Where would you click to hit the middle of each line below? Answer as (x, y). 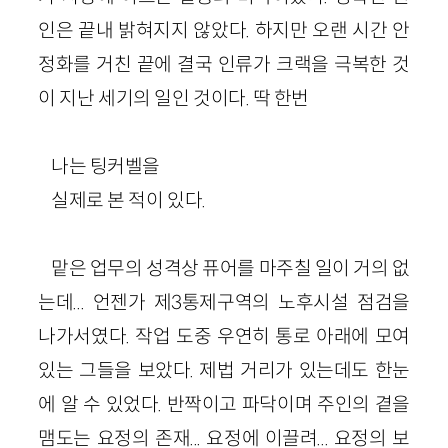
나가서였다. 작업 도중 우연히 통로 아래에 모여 (224, 335)
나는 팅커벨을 (106, 165)
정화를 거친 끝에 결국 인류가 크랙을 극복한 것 (224, 63)
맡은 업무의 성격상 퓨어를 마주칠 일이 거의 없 (230, 267)
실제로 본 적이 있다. (128, 199)
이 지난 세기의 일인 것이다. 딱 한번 (173, 97)
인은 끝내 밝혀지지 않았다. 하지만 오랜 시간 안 (224, 29)
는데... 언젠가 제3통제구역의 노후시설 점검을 (224, 301)
